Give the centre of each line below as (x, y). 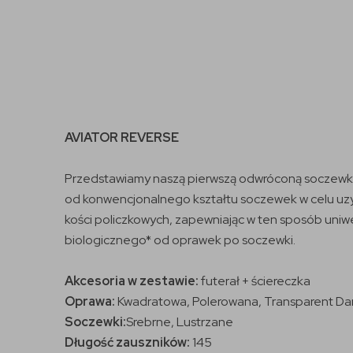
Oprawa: (90, 301)
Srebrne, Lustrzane (180, 321)
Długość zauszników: (127, 342)
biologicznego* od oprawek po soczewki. (180, 240)
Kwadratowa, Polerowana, (190, 301)
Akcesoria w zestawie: (132, 281)
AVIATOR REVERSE (122, 137)
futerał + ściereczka (255, 281)
